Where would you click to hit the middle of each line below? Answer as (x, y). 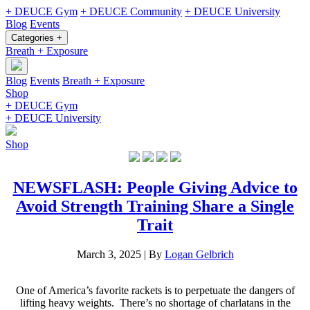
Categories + (37, 38)
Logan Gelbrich (199, 254)
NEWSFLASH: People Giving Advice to (155, 187)
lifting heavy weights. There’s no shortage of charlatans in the (155, 302)
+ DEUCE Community (131, 11)
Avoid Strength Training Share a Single (155, 206)
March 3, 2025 (109, 254)
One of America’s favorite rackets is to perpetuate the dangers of (155, 290)
